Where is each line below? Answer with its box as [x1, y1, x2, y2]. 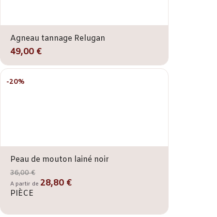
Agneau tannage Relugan [10, 33, 105, 44]
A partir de [10, 180, 40, 187]
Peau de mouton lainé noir [10, 154, 109, 165]
